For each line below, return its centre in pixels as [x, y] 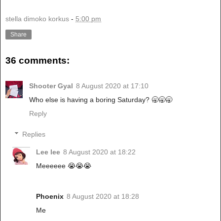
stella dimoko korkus [37, 19]
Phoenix [50, 197]
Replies [34, 134]
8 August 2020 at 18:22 [100, 152]
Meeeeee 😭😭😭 [64, 166]
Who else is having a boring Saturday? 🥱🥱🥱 [101, 100]
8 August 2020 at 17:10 [112, 86]
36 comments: [37, 61]
